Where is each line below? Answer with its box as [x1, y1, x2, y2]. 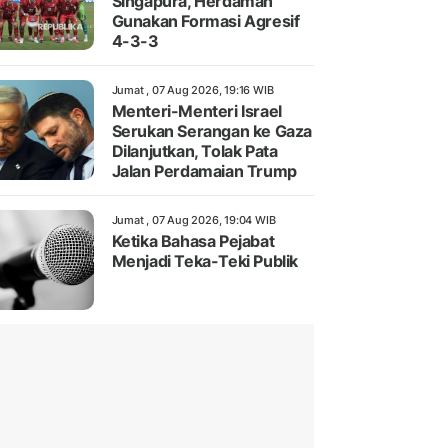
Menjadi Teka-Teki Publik [111, 251, 298, 272]
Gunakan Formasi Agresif [111, 11, 300, 32]
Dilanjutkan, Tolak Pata [111, 141, 278, 162]
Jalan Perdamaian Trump [111, 161, 297, 182]
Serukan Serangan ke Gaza [111, 121, 312, 142]
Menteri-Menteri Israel [111, 101, 282, 122]
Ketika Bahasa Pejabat [111, 231, 275, 252]
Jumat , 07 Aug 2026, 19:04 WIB [111, 213, 276, 228]
